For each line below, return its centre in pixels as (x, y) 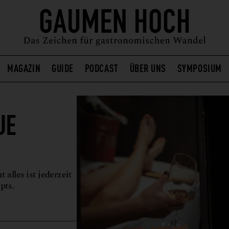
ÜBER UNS (148, 67)
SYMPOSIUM (199, 67)
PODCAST (101, 67)
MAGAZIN (24, 67)
